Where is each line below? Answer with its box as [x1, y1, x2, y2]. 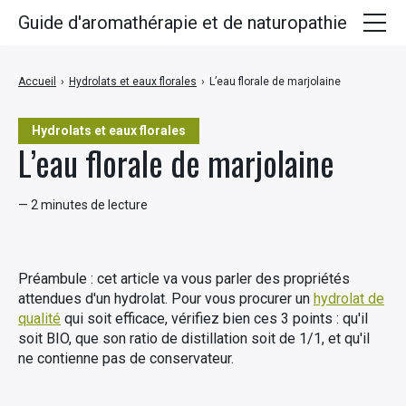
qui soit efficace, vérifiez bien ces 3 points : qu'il [61, 310, 368, 327]
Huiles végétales [18, 135, 111, 150]
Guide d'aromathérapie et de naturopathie [18, 12, 347, 34]
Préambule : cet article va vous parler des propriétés [18, 270, 350, 287]
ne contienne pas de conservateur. [18, 350, 234, 367]
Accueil [18, 74, 56, 88]
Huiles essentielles [18, 57, 123, 72]
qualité [18, 310, 61, 327]
